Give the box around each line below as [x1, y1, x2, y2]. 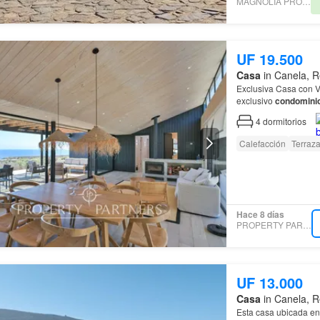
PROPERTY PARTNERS [302, 219, 311, 231]
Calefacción [239, 136, 286, 149]
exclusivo [236, 94, 275, 106]
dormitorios [262, 114, 306, 127]
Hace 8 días [236, 208, 284, 221]
